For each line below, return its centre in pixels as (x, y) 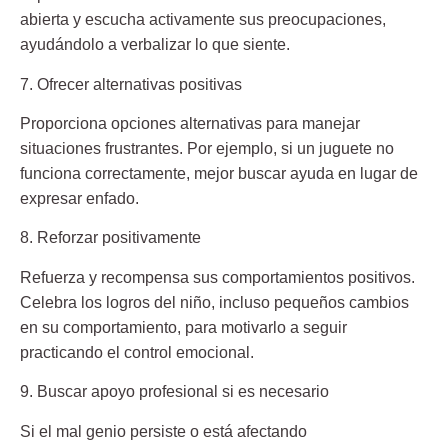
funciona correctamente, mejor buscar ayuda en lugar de (219, 174)
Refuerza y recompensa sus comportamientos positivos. (217, 277)
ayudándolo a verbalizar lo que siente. (155, 45)
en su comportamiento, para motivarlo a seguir (183, 327)
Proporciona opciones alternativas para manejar (190, 124)
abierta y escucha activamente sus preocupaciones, (203, 20)
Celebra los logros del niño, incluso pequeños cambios (214, 302)
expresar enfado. (79, 199)
